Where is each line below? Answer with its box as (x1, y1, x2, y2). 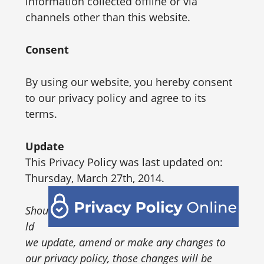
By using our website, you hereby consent (25, 75, 232, 89)
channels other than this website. (25, 10, 190, 24)
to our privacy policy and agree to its (25, 91, 206, 105)
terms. (25, 107, 57, 121)
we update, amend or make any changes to (25, 235, 226, 249)
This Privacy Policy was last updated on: (25, 155, 223, 169)
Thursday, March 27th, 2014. (25, 171, 164, 185)
